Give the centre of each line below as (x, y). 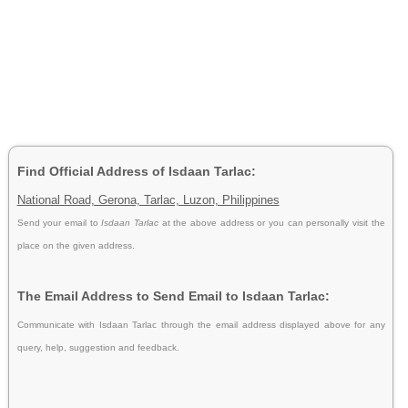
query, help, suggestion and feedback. (98, 347)
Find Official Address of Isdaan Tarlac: (136, 171)
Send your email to (59, 222)
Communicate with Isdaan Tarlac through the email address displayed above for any (201, 324)
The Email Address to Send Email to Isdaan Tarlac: (173, 296)
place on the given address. (76, 245)
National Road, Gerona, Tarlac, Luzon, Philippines (148, 199)
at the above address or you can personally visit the (273, 222)
